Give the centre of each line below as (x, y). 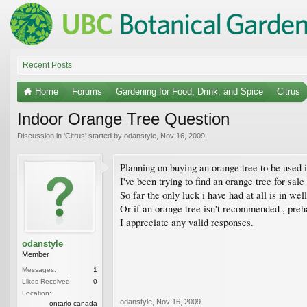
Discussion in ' (41, 135)
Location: (37, 293)
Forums (87, 91)
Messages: (39, 269)
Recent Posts (47, 65)
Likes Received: (47, 281)
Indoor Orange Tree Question (123, 119)
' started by (105, 135)
